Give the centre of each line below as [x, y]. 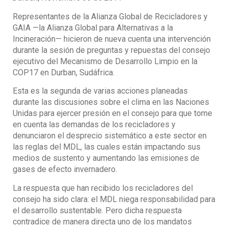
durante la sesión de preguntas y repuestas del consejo [111, 50]
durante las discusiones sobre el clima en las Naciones [111, 102]
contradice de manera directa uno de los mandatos [102, 221]
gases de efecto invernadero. [65, 169]
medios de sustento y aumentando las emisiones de [106, 158]
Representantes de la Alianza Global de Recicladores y [110, 16]
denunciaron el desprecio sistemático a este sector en [110, 136]
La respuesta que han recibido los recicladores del [103, 188]
